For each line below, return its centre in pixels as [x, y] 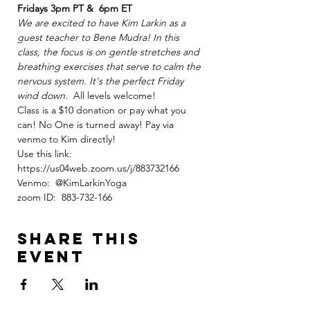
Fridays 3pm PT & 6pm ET [75, 8]
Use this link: [46, 154]
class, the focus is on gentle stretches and [110, 52]
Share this [79, 239]
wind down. [43, 95]
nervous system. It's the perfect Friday [102, 81]
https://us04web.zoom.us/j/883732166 [98, 168]
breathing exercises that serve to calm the [110, 66]
